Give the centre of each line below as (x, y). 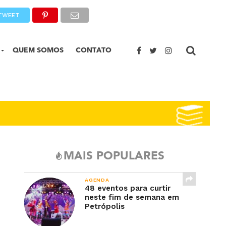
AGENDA (97, 180)
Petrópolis (105, 206)
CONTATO (94, 50)
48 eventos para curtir (128, 188)
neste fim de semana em (132, 197)
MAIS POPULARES (114, 156)
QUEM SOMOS (38, 50)
